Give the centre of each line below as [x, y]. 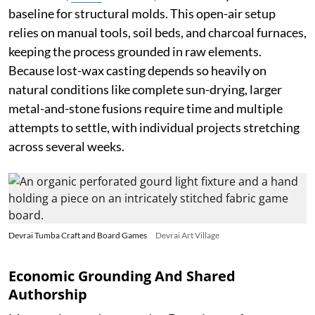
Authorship [48, 294]
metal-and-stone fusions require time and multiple [146, 108]
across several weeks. [66, 146]
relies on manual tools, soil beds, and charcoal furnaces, [157, 32]
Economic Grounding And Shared [122, 276]
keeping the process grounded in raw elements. [135, 51]
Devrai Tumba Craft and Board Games [78, 235]
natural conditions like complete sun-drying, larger [145, 89]
